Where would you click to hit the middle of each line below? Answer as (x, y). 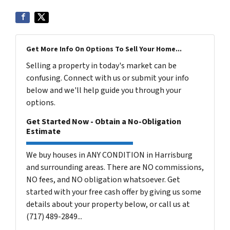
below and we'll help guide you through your (104, 90)
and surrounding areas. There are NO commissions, (115, 167)
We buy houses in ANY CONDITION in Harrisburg (109, 155)
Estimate (43, 131)
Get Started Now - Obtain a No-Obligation (104, 121)
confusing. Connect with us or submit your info (108, 78)
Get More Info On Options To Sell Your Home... (104, 49)
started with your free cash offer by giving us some (114, 192)
